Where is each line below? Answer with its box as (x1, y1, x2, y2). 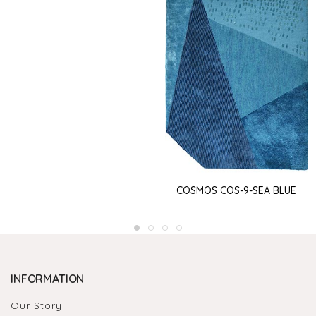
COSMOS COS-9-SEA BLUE (176, 184, 297, 197)
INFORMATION (11, 271, 85, 286)
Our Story (11, 298, 62, 312)
